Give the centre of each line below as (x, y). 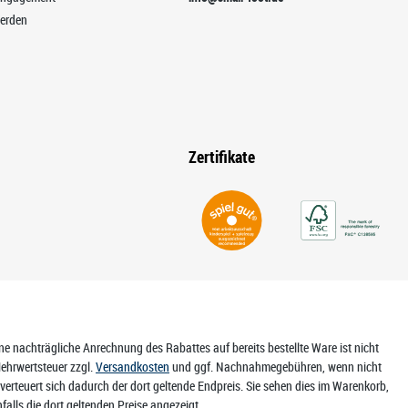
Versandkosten (133, 367)
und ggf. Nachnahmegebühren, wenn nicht (275, 367)
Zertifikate (221, 157)
